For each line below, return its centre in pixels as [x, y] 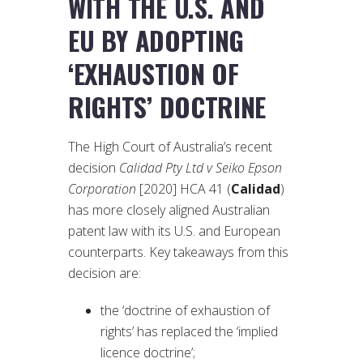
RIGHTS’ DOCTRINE [167, 107]
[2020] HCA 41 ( [184, 189]
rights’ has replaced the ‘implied [189, 332]
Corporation [102, 189]
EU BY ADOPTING [156, 41]
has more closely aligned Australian [169, 210]
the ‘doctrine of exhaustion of [185, 311]
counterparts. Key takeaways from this [178, 252]
